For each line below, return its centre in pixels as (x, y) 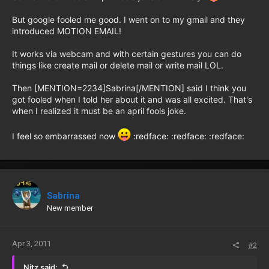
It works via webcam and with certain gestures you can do (127, 54)
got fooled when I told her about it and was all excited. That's (132, 99)
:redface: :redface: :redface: (188, 136)
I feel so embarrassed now (65, 136)
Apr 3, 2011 (32, 243)
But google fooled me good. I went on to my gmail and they (128, 20)
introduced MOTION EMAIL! (67, 31)
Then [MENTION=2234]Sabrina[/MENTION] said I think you (129, 88)
